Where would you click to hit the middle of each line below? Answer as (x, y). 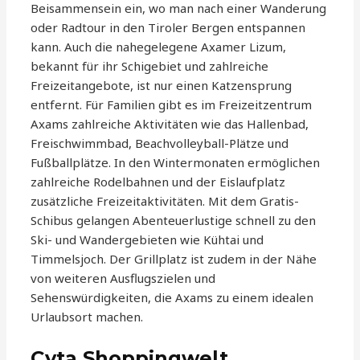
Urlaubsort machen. (87, 317)
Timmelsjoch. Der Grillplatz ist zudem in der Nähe (174, 259)
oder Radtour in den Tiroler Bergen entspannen (168, 28)
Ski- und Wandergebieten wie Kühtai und (147, 240)
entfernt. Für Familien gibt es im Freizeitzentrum (172, 105)
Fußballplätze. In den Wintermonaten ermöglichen (176, 163)
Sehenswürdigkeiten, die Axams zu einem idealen (172, 298)
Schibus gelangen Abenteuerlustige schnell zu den (174, 221)
